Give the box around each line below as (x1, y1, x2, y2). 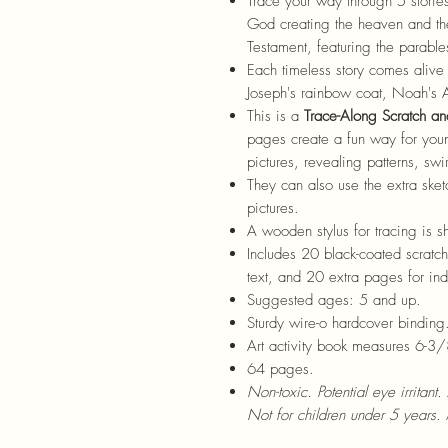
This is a (247, 105, 304, 126)
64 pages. (247, 358, 314, 379)
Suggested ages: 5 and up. (247, 289, 421, 310)
